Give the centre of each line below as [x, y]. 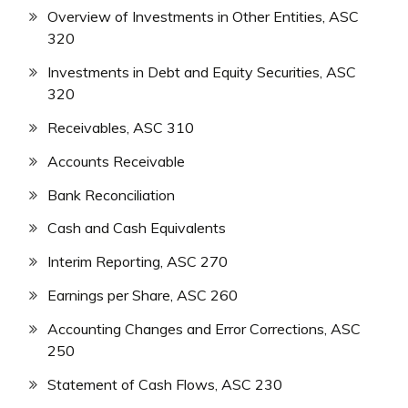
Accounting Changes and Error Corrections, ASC [204, 328]
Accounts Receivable [116, 161]
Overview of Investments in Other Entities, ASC [203, 17]
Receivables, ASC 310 [121, 127]
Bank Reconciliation [111, 194]
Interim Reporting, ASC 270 [138, 262]
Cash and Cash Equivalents [137, 228]
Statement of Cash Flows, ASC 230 [165, 384]
